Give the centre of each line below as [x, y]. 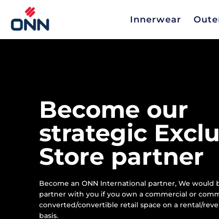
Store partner [121, 156]
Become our [114, 109]
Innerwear [155, 20]
